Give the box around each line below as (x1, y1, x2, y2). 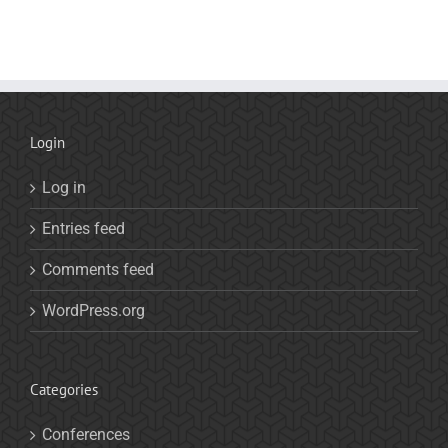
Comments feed (42, 259, 154, 279)
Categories (30, 379, 98, 399)
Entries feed (42, 218, 125, 238)
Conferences (42, 424, 130, 444)
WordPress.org (42, 300, 145, 320)
